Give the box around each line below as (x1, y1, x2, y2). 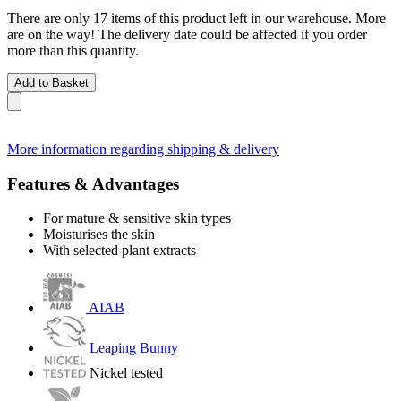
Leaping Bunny (90, 340, 178, 356)
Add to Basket (14, 75, 89, 90)
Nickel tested (90, 365, 163, 381)
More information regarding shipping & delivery (7, 141, 279, 157)
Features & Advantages (7, 174, 179, 193)
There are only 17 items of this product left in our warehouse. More (7, 10, 386, 26)
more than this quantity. (7, 42, 139, 58)
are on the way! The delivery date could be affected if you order (7, 26, 367, 42)
